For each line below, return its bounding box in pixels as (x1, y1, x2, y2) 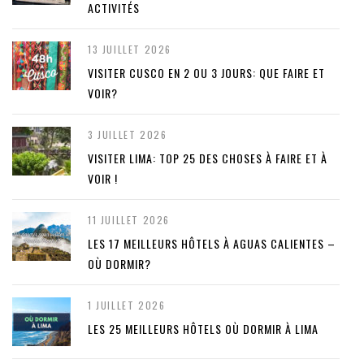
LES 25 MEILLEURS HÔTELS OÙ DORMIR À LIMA (88, 320, 318, 338)
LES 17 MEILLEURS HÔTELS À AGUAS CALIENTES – (88, 235, 336, 253)
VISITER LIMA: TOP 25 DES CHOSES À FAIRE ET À (88, 149, 327, 167)
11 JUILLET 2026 (88, 213, 170, 227)
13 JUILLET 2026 (88, 42, 171, 57)
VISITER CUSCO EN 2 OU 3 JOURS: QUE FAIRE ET (88, 64, 325, 82)
